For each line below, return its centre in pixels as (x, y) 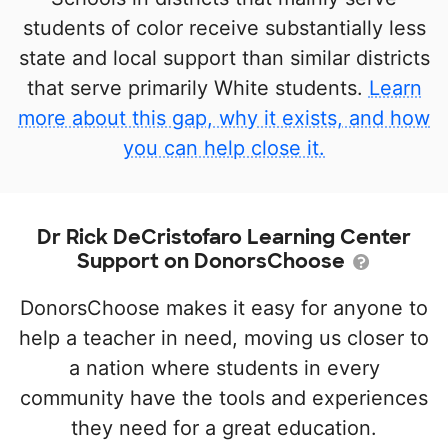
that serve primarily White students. (197, 88)
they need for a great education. (224, 428)
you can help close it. (224, 148)
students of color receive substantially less (224, 28)
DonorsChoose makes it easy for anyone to (224, 308)
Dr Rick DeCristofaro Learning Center (224, 237)
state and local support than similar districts (224, 58)
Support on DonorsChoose (213, 261)
